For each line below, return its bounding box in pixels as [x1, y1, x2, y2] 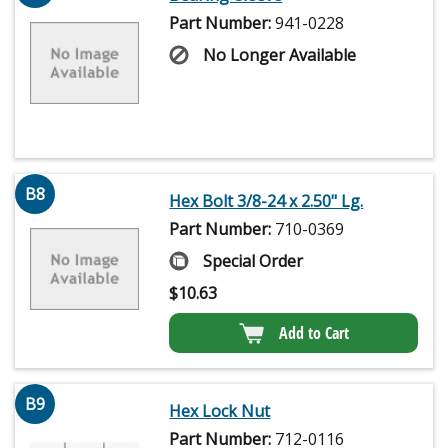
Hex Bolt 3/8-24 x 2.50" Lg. [169, 190, 364, 213]
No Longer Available [203, 44, 357, 67]
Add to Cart [278, 322, 349, 345]
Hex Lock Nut [169, 400, 271, 423]
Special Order [203, 250, 304, 273]
